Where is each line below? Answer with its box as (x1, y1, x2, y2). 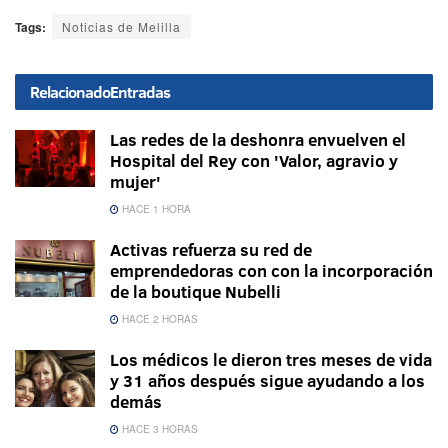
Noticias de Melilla (62, 18, 181, 36)
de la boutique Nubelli (110, 280, 281, 304)
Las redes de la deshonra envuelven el (110, 128, 406, 152)
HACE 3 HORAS (119, 422, 198, 437)
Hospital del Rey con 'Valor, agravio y (110, 149, 398, 173)
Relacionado (30, 81, 110, 104)
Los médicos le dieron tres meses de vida (110, 348, 432, 372)
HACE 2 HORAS (119, 312, 198, 327)
